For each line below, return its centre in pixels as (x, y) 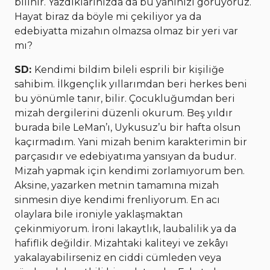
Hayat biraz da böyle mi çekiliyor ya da (108, 17)
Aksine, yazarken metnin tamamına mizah (117, 186)
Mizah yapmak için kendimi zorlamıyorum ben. (130, 171)
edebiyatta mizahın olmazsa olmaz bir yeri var (126, 31)
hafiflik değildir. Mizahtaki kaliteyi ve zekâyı (121, 243)
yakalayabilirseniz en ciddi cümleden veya (118, 258)
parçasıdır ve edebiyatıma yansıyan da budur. (125, 157)
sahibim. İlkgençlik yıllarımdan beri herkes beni (131, 84)
